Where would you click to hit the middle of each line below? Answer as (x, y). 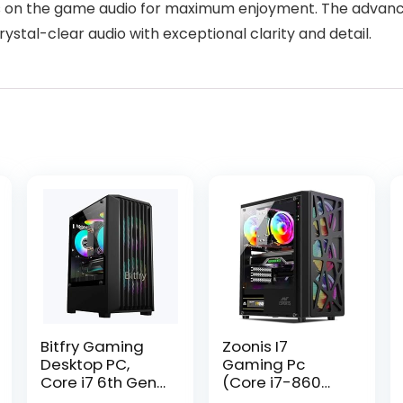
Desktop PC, (85, 364)
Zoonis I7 (255, 346)
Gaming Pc (264, 364)
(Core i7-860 (272, 382)
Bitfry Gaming (92, 346)
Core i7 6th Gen (98, 382)
